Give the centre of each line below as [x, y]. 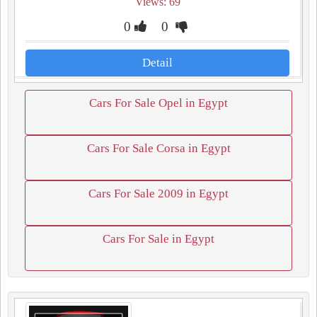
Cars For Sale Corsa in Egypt [158, 148]
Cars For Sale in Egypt [158, 239]
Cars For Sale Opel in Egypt [158, 103]
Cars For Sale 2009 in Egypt [158, 194]
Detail [157, 63]
